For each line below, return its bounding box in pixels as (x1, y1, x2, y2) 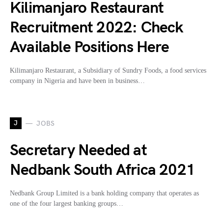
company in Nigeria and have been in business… (10, 77, 145, 85)
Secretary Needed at (10, 141, 147, 161)
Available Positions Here (10, 38, 169, 57)
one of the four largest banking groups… (10, 200, 123, 208)
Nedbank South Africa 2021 (10, 161, 195, 180)
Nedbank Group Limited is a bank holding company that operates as (10, 190, 199, 197)
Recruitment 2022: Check (10, 18, 183, 38)
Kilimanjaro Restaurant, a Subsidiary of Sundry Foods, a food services (10, 67, 206, 75)
